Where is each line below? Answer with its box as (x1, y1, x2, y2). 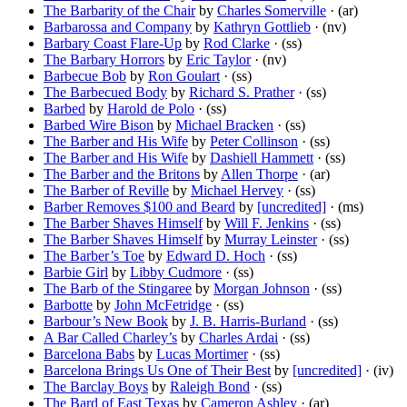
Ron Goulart (148, 68, 220, 84)
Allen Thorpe (221, 166, 298, 183)
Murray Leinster (224, 232, 317, 248)
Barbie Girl (44, 264, 108, 281)
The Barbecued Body (44, 84, 167, 101)
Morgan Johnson (213, 281, 310, 297)
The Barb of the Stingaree (44, 281, 192, 297)
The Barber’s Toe (44, 248, 144, 264)
